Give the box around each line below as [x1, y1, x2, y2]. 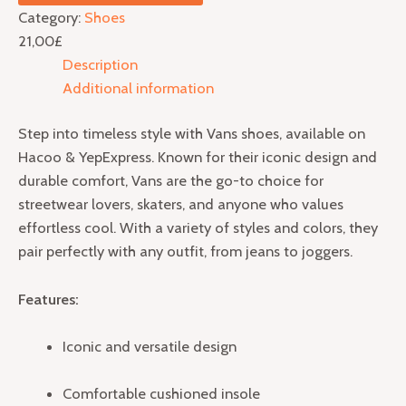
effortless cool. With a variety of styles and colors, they [18, 218, 378, 237]
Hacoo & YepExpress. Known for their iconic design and [18, 148, 377, 167]
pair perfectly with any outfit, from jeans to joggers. [18, 242, 353, 261]
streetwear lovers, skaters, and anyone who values [18, 195, 343, 214]
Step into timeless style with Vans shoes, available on [18, 124, 365, 143]
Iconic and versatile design [63, 336, 237, 355]
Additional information [63, 78, 215, 97]
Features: [18, 289, 79, 308]
